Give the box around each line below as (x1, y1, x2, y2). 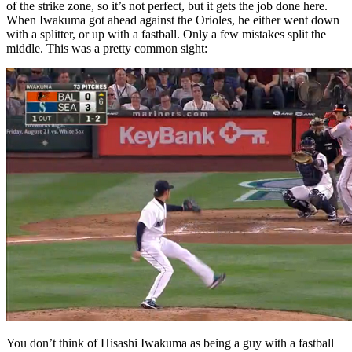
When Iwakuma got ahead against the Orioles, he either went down (6, 13, 339, 27)
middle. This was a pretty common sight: (6, 41, 207, 55)
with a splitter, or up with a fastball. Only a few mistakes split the (6, 27, 326, 41)
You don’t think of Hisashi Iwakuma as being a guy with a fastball (6, 335, 334, 350)
